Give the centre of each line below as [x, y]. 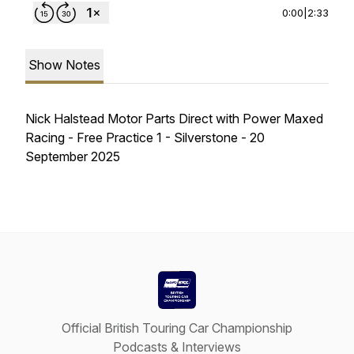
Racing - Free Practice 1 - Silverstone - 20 [145, 137]
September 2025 [73, 156]
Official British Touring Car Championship [177, 328]
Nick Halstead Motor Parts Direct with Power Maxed [174, 119]
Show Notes [64, 65]
